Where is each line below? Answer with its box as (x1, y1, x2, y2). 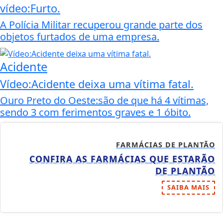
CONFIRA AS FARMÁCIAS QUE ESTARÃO (29, 152, 215, 165)
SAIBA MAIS (167, 182, 210, 192)
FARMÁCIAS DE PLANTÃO (116, 139, 215, 149)
